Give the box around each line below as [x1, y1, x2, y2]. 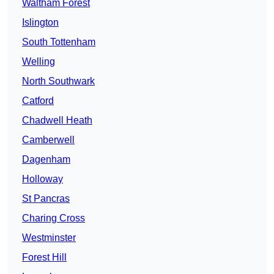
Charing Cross [22, 213, 85, 224]
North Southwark [22, 76, 95, 87]
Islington [22, 17, 59, 28]
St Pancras [22, 193, 70, 204]
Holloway [22, 174, 63, 185]
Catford [22, 95, 54, 106]
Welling [22, 56, 55, 67]
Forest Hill [22, 252, 67, 263]
